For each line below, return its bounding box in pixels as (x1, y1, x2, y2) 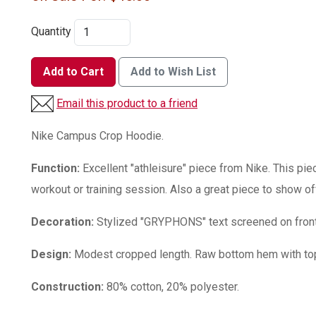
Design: (31, 247, 71, 261)
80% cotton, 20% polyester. (107, 279, 239, 293)
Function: (31, 161, 80, 175)
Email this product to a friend (56, 96, 197, 110)
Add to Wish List (130, 64, 216, 78)
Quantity (31, 25, 71, 39)
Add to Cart (43, 64, 104, 78)
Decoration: (31, 214, 94, 229)
